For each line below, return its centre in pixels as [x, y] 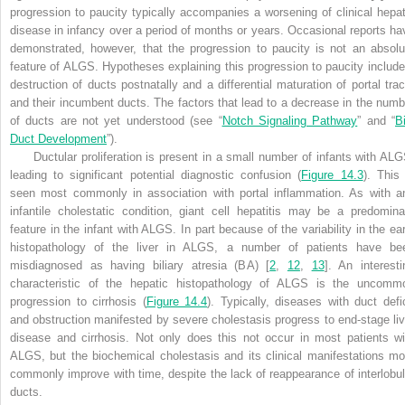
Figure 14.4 [177, 302]
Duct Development [58, 139]
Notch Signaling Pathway [290, 121]
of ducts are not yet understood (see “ [116, 121]
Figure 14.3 [332, 175]
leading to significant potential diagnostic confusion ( [156, 175]
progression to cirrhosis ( [78, 302]
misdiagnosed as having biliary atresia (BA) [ [140, 266]
